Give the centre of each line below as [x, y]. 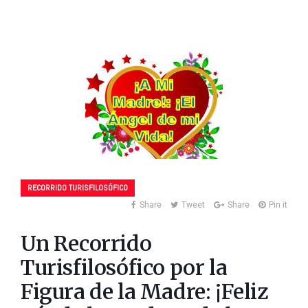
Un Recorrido [86, 244]
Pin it [278, 205]
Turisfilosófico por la [124, 268]
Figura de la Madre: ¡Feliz [144, 292]
